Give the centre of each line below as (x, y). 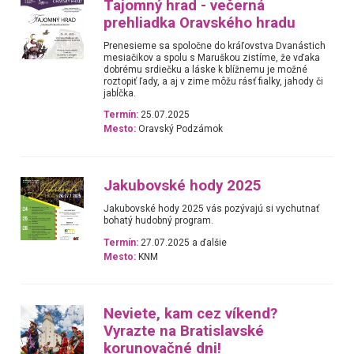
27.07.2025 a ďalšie (183, 242)
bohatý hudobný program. (159, 221)
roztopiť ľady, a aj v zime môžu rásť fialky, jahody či (214, 81)
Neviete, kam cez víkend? (191, 313)
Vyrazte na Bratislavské (184, 331)
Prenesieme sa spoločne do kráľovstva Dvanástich (215, 45)
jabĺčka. (120, 93)
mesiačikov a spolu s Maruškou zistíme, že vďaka (212, 57)
